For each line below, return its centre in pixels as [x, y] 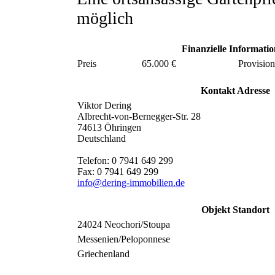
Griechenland [103, 254]
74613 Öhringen [109, 127]
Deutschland [101, 138]
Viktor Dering [104, 105]
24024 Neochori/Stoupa [123, 224]
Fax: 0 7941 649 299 [118, 172]
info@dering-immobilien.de [131, 183]
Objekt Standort [235, 210]
